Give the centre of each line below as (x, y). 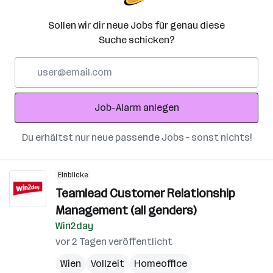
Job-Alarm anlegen (136, 108)
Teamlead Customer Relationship (145, 193)
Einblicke (73, 175)
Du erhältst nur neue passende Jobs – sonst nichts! (136, 137)
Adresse (33, 93)
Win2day (74, 226)
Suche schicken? (136, 40)
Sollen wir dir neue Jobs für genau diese (136, 25)
